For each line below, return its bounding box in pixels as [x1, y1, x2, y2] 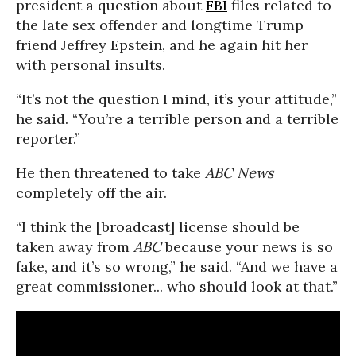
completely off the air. [16, 184, 167, 202]
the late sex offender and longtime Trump [16, 16, 304, 34]
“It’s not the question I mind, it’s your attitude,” [16, 90, 337, 108]
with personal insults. [16, 56, 165, 74]
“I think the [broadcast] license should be [16, 218, 300, 236]
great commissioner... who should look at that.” [16, 277, 338, 296]
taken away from [16, 238, 133, 256]
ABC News [205, 164, 273, 182]
